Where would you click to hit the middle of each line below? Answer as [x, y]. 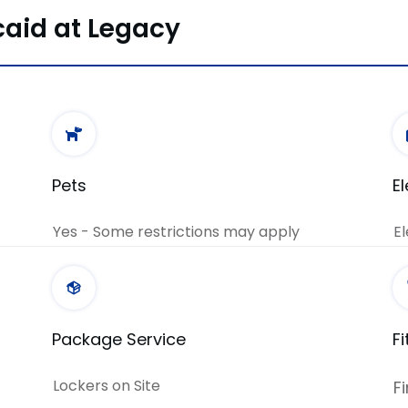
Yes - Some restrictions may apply [177, 231]
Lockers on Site [107, 385]
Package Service [119, 339]
